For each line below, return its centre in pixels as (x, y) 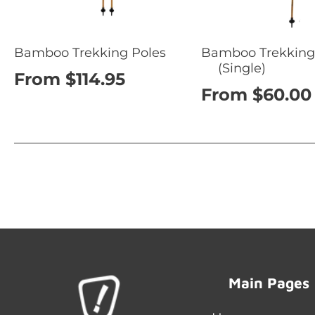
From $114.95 (70, 79)
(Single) (242, 68)
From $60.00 (257, 95)
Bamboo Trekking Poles (90, 53)
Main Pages (269, 283)
